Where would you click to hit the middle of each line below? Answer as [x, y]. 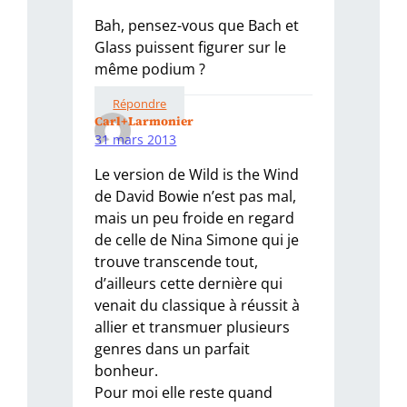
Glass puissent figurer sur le [191, 47]
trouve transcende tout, [177, 262]
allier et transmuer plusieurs [193, 328]
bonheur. [127, 371]
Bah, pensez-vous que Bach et [197, 25]
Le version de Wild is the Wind [197, 175]
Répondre [140, 104]
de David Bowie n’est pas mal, [196, 197]
